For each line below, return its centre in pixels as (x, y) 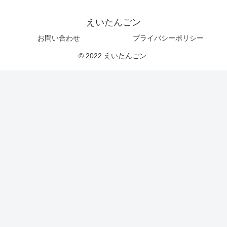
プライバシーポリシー (168, 38)
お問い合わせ (59, 38)
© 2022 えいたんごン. (113, 56)
